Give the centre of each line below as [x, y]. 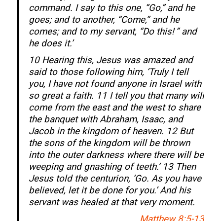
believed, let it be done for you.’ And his [110, 190]
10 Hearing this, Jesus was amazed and [110, 60]
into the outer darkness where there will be [116, 155]
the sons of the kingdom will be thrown [109, 143]
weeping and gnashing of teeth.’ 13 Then [112, 166]
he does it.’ [51, 43]
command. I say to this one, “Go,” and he [111, 8]
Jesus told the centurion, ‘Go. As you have [115, 178]
